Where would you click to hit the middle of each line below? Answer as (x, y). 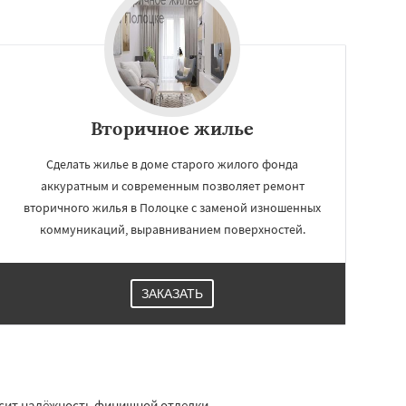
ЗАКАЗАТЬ (172, 293)
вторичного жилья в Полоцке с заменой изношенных (172, 207)
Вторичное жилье (172, 128)
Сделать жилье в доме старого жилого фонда (172, 164)
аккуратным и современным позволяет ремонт (172, 185)
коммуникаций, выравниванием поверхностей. (172, 229)
